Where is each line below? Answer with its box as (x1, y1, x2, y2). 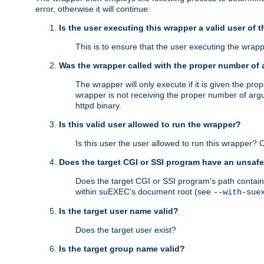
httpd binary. (75, 101, 121, 111)
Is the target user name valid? (59, 206, 179, 216)
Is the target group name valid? (59, 244, 185, 254)
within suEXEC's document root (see (75, 187, 213, 197)
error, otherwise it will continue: (35, 4, 150, 14)
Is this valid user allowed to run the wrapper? (59, 120, 241, 130)
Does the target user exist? (75, 225, 176, 235)
